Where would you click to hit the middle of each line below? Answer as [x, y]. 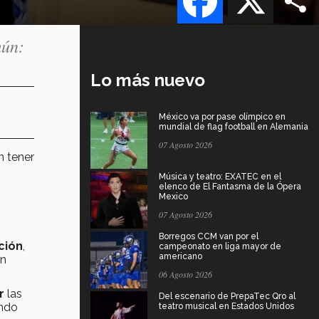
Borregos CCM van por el [209, 236]
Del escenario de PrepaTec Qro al [227, 296]
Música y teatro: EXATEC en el [220, 176]
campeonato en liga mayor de [220, 246]
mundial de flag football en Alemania [234, 126]
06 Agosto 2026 [185, 274]
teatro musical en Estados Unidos [226, 306]
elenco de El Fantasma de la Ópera [230, 186]
